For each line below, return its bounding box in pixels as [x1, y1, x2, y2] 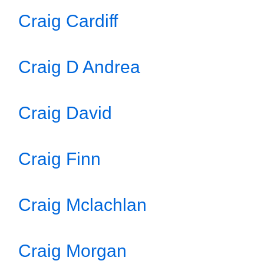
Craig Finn [18, 149, 101, 169]
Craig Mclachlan [18, 195, 147, 214]
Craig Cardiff [18, 11, 118, 31]
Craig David [18, 103, 112, 123]
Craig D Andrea [18, 57, 140, 77]
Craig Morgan [18, 241, 127, 260]
